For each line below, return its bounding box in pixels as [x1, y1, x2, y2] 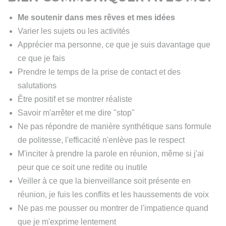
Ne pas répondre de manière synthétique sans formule [18, 122, 211, 131]
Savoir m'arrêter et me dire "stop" [18, 108, 135, 117]
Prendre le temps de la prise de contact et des [18, 67, 181, 76]
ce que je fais [18, 53, 65, 63]
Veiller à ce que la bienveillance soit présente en [18, 176, 191, 185]
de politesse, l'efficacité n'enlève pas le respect [18, 135, 185, 144]
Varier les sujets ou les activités [18, 26, 130, 35]
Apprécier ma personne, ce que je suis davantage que [18, 40, 210, 49]
